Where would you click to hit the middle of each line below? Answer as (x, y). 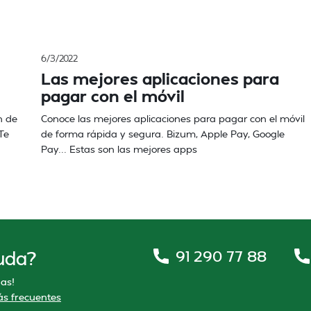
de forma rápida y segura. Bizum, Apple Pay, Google (163, 134)
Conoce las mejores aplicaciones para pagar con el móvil (173, 118)
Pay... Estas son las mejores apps (119, 149)
